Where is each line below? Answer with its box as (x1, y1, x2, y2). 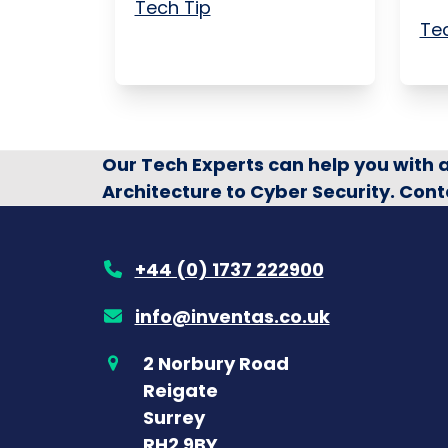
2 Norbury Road (142, 350, 289, 376)
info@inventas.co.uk (134, 303, 330, 329)
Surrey (142, 404, 205, 430)
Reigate (142, 377, 218, 403)
